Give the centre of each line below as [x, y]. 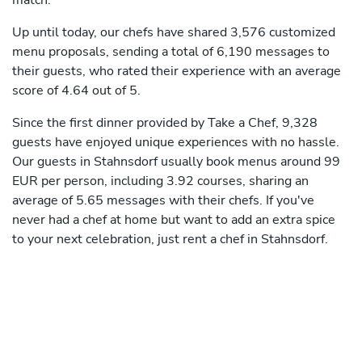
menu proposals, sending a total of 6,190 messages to [171, 52]
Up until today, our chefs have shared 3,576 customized [174, 33]
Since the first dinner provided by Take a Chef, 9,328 [165, 123]
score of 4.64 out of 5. [76, 91]
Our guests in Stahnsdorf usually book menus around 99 [176, 162]
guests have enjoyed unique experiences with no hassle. [176, 143]
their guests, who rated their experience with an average [177, 72]
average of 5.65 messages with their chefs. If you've [163, 201]
